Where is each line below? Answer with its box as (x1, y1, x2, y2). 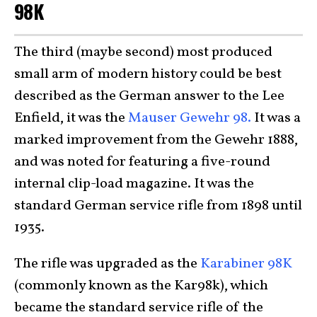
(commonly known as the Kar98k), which (14, 275, 268, 296)
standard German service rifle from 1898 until (14, 195, 302, 216)
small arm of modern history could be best (14, 64, 282, 84)
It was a (251, 108, 301, 128)
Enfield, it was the (14, 108, 128, 128)
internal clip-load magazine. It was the (14, 173, 254, 194)
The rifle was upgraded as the (14, 253, 200, 274)
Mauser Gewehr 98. (128, 108, 251, 128)
